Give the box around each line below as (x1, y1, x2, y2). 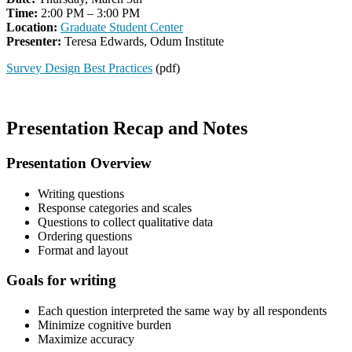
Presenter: (6, 35, 61, 49)
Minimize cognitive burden (38, 318, 171, 332)
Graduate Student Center (60, 20, 183, 35)
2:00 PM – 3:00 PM (41, 6, 140, 20)
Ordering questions (38, 229, 132, 243)
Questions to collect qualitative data (38, 214, 213, 229)
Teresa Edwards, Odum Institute (61, 35, 224, 49)
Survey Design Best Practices (6, 61, 152, 75)
